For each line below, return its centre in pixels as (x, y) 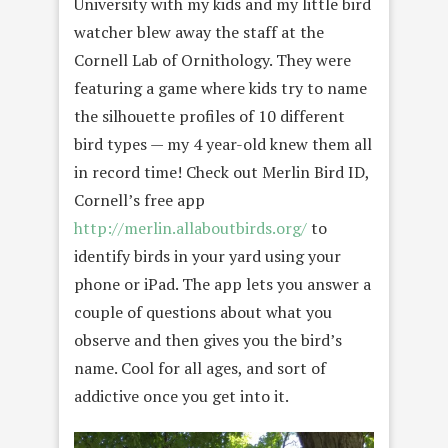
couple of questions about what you (203, 312)
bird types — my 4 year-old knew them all (223, 144)
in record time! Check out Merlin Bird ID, (221, 172)
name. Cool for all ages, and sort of (200, 368)
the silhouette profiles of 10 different (209, 116)
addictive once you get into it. (181, 396)
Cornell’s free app (139, 200)
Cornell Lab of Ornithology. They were (212, 60)
